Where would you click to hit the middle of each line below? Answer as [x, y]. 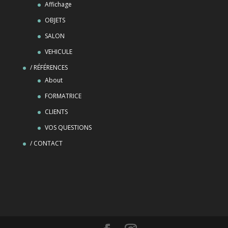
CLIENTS [56, 111]
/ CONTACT [46, 143]
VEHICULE [58, 51]
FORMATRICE [63, 96]
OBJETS [55, 20]
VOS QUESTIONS [68, 127]
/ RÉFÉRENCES [49, 67]
